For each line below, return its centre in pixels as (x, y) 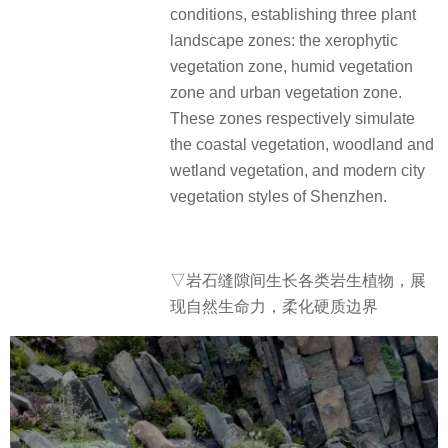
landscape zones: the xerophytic (284, 40)
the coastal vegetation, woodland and (302, 144)
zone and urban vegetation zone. (286, 92)
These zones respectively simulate (292, 118)
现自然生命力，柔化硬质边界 (274, 307)
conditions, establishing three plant (293, 14)
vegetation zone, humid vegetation (291, 66)
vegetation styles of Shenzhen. (278, 196)
